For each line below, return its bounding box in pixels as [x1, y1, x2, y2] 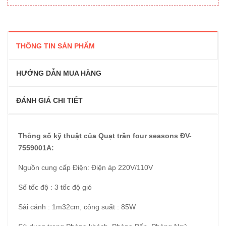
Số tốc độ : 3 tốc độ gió [18, 183, 92, 191]
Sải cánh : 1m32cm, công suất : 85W [18, 203, 136, 211]
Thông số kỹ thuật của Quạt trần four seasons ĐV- [18, 132, 192, 140]
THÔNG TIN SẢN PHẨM [16, 42, 95, 50]
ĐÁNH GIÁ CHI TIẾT [16, 96, 83, 104]
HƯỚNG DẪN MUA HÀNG [16, 69, 101, 77]
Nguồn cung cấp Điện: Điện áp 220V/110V [18, 163, 153, 172]
